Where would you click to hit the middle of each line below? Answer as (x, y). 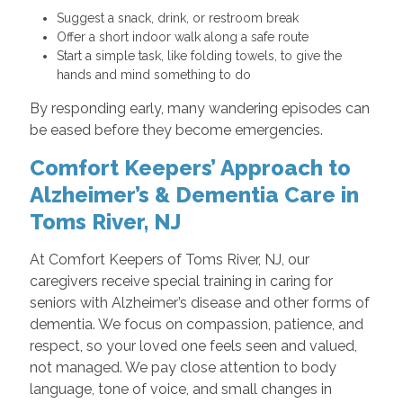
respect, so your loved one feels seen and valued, (193, 346)
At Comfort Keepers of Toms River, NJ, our (169, 260)
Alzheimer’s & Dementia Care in (194, 195)
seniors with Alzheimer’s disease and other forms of (199, 303)
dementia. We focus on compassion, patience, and (196, 325)
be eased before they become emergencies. (176, 130)
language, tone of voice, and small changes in (180, 390)
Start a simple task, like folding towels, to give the (199, 56)
